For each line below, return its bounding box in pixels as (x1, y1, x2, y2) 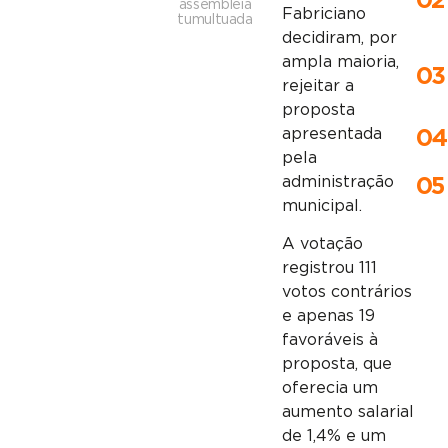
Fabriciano (281, 6, 366, 22)
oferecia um (281, 380, 378, 397)
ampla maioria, (281, 54, 399, 70)
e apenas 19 (281, 308, 375, 325)
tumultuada (177, 12, 253, 28)
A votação (281, 236, 363, 253)
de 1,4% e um (281, 428, 386, 445)
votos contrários (281, 284, 412, 301)
